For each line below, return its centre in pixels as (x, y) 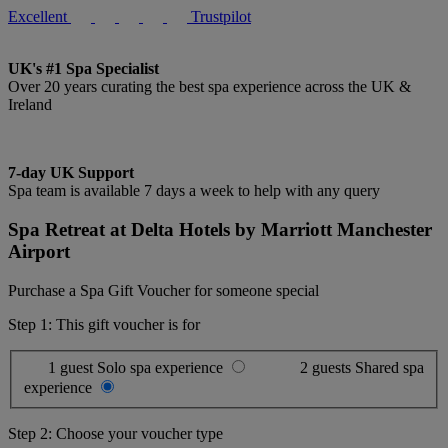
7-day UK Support (71, 173)
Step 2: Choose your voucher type (115, 434)
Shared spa (389, 368)
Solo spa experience (162, 368)
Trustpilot (221, 17)
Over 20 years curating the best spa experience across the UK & (209, 87)
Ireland (30, 105)
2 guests (327, 368)
